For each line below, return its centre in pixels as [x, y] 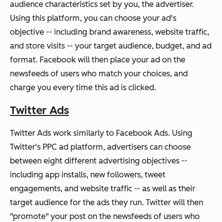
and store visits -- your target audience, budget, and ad [111, 46]
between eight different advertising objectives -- [99, 161]
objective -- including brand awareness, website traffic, [110, 32]
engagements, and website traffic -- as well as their [103, 188]
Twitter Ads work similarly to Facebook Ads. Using [101, 133]
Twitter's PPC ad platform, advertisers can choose [100, 147]
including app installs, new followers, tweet [88, 174]
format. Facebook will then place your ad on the [98, 59]
